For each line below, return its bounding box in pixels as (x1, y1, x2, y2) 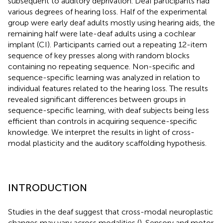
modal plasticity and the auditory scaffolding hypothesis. (8, 138, 207, 148)
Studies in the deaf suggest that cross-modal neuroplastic (8, 207, 213, 217)
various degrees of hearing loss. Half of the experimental (8, 6, 207, 16)
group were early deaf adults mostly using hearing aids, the (8, 17, 215, 27)
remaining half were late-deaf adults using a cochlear (8, 28, 196, 38)
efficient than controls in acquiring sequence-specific (8, 116, 197, 126)
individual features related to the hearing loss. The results (8, 83, 208, 93)
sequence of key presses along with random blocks (8, 50, 190, 60)
